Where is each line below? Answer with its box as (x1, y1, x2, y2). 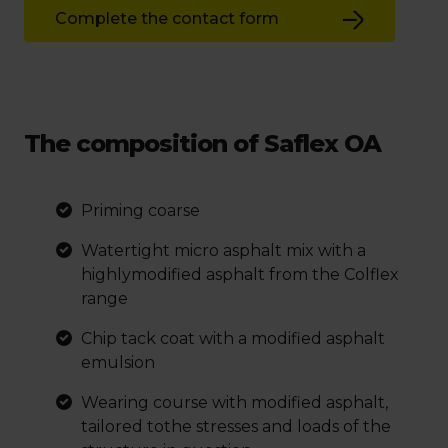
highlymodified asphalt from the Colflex (81, 264, 399, 284)
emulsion (81, 352, 155, 372)
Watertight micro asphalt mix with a (81, 240, 366, 260)
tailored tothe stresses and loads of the (81, 416, 391, 436)
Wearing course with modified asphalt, (81, 392, 388, 412)
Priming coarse (81, 200, 200, 220)
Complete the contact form (55, 9, 279, 29)
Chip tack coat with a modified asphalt (81, 328, 385, 348)
